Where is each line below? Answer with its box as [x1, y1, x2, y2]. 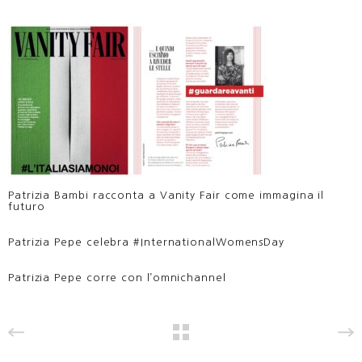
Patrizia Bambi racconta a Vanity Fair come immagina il [8, 190, 325, 201]
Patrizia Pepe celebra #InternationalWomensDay [8, 237, 284, 248]
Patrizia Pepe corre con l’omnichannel [8, 272, 226, 284]
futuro [8, 201, 45, 213]
